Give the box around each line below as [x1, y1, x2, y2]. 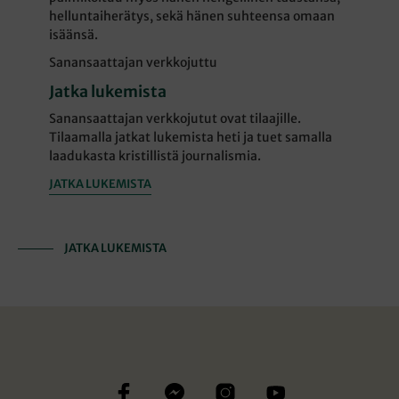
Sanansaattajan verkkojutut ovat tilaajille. [49, 110, 302, 126]
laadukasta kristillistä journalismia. [49, 147, 262, 164]
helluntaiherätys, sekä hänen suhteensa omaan [49, 7, 336, 24]
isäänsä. [49, 26, 99, 43]
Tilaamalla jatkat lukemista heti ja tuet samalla [49, 128, 333, 145]
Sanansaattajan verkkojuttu [49, 53, 218, 70]
